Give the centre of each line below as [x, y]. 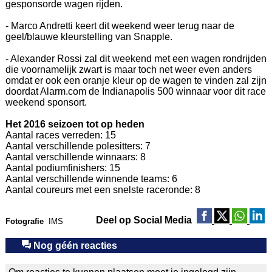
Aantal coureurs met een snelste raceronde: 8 [103, 189]
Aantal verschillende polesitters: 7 [78, 146]
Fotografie [24, 221]
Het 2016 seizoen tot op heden [75, 124]
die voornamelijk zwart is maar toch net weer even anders [128, 69]
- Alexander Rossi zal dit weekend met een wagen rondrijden [136, 58]
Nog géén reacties [74, 245]
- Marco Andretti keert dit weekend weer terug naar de [120, 25]
